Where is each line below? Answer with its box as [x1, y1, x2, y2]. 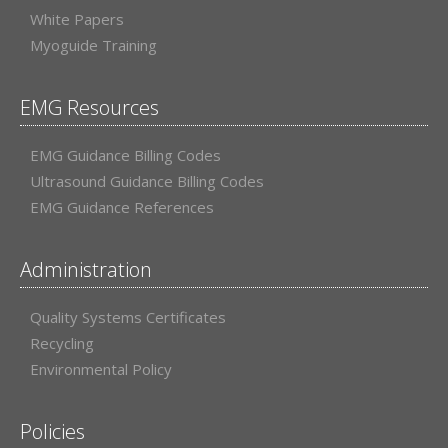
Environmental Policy [30, 359, 172, 380]
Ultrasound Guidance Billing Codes [30, 171, 264, 192]
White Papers [30, 9, 124, 30]
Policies [20, 418, 85, 446]
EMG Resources [20, 94, 159, 122]
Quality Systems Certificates [30, 307, 226, 328]
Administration [20, 256, 152, 284]
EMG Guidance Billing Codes [30, 145, 221, 166]
